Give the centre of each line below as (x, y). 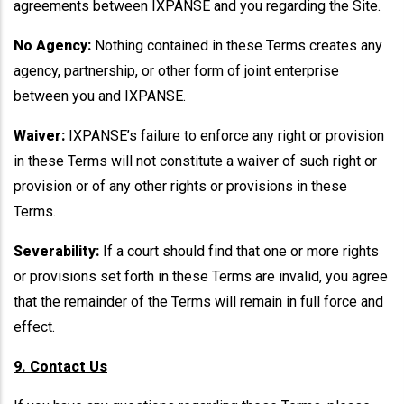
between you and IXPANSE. (100, 96)
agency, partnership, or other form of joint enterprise (176, 71)
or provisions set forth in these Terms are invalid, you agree (201, 276)
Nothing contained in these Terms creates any (237, 46)
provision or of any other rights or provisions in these (180, 186)
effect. (34, 327)
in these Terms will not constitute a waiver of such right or (195, 161)
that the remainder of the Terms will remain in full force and (198, 302)
